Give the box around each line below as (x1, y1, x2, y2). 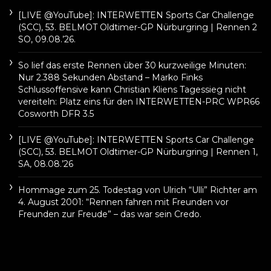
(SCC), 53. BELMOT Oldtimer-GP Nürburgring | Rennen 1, (18, 146, 258, 157)
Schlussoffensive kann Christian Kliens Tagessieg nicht (18, 83, 246, 95)
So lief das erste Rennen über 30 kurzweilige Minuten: (18, 59, 246, 71)
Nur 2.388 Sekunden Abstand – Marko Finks (18, 71, 203, 83)
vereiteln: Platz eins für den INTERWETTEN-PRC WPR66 (18, 96, 260, 107)
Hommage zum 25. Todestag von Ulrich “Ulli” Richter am (18, 184, 257, 195)
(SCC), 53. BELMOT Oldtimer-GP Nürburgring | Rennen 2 (18, 21, 257, 33)
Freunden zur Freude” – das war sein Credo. (18, 208, 201, 220)
